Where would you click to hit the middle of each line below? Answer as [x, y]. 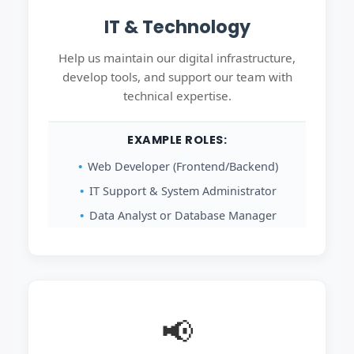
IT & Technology [177, 27]
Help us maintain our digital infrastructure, [177, 58]
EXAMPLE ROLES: [177, 140]
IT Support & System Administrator [183, 191]
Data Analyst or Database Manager [183, 215]
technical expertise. [177, 96]
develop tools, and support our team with [177, 77]
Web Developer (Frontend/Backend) [183, 166]
